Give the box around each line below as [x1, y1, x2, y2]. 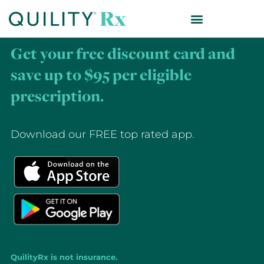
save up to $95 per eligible [10, 64, 192, 85]
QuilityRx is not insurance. [10, 252, 120, 262]
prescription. [10, 85, 104, 107]
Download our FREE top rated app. [10, 127, 194, 141]
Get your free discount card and [10, 42, 235, 64]
